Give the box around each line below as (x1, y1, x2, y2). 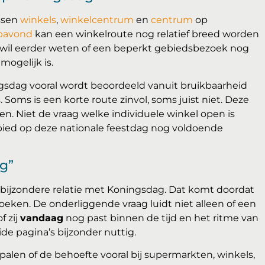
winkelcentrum (60, 14, 134, 26)
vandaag (20, 212, 63, 224)
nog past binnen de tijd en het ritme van (63, 212, 258, 224)
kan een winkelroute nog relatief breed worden (33, 28, 259, 40)
